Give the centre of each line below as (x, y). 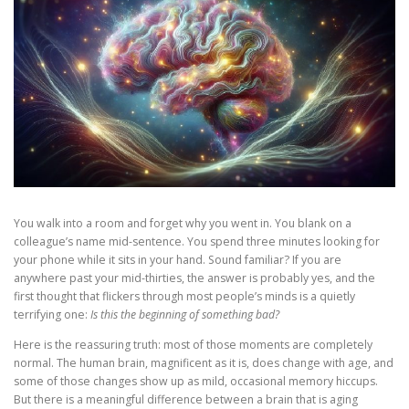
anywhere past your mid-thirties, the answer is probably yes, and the (194, 278)
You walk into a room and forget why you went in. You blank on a (183, 223)
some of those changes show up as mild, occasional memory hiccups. (196, 381)
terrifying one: (52, 314)
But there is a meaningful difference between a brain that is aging (186, 399)
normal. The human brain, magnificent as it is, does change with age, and (204, 362)
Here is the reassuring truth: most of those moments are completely (193, 344)
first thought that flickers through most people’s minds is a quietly (184, 296)
